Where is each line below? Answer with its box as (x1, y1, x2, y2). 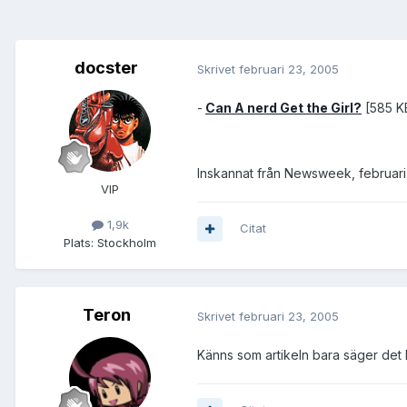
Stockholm (97, 234, 156, 250)
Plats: (64, 234, 94, 250)
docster (74, 58, 138, 78)
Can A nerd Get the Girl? (205, 100, 362, 116)
